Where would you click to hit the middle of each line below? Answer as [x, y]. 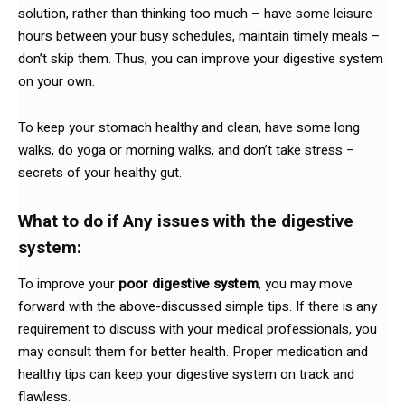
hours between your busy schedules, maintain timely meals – [199, 36]
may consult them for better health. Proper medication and [193, 351]
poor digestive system [188, 283]
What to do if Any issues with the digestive [186, 221]
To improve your [68, 283]
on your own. [57, 81]
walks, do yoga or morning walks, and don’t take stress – [187, 150]
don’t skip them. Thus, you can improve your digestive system [201, 58]
